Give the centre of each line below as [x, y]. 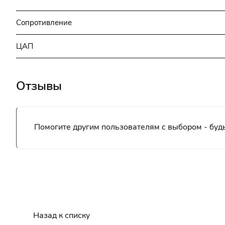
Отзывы [39, 86]
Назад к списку [62, 216]
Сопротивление [44, 22]
